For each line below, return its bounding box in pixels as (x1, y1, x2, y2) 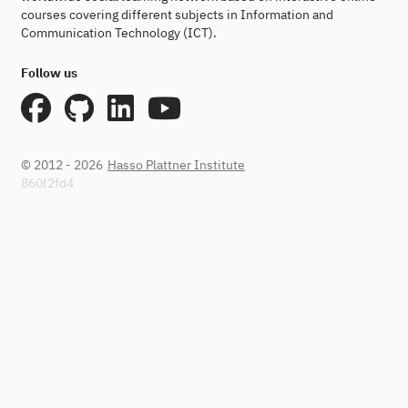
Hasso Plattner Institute (107, 156, 245, 173)
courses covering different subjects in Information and (21, 6, 333, 23)
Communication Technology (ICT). (21, 25, 217, 41)
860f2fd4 (21, 174, 74, 191)
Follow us (21, 65, 77, 81)
